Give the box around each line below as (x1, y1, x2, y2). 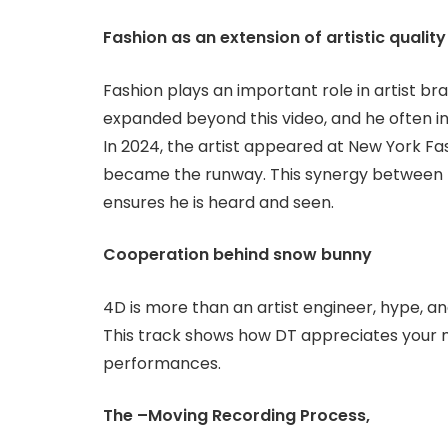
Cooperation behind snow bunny (103, 243, 372, 267)
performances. (103, 351, 221, 375)
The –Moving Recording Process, (103, 404, 370, 428)
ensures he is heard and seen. (103, 190, 334, 214)
